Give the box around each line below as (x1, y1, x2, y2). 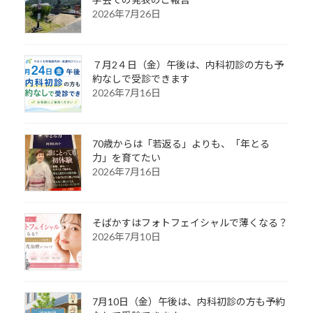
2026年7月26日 (92, 8, 161, 20)
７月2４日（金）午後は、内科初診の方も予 (92, 59, 284, 71)
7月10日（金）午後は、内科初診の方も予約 (92, 296, 285, 308)
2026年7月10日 (92, 231, 161, 243)
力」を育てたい (92, 152, 161, 164)
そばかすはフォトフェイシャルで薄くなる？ (92, 217, 288, 229)
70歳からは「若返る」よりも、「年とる (92, 138, 270, 150)
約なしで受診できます (92, 73, 190, 85)
